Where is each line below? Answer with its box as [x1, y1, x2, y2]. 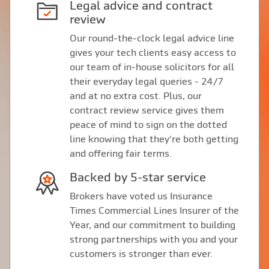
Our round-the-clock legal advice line [69, 32, 234, 44]
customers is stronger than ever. [69, 248, 213, 259]
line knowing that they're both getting [69, 133, 238, 145]
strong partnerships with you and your [69, 234, 238, 245]
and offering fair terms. [69, 148, 172, 159]
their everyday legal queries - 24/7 [69, 76, 223, 87]
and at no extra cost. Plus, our [69, 90, 202, 101]
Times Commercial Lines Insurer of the [69, 205, 239, 216]
